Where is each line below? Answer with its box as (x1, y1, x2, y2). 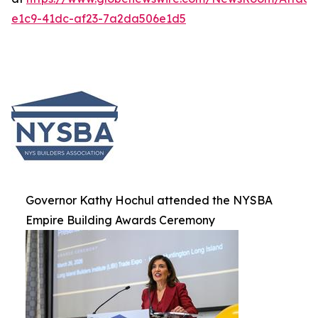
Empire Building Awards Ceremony (26, 213, 215, 228)
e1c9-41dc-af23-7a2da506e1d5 (11, 11, 186, 26)
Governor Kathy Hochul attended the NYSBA (26, 193, 273, 208)
